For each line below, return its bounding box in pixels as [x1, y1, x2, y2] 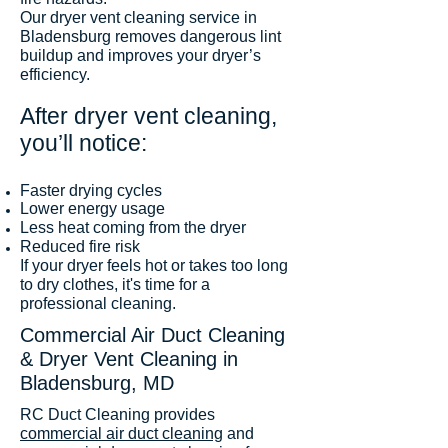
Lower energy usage [20, 200, 165, 217]
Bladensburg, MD [20, 372, 174, 394]
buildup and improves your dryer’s [20, 47, 261, 64]
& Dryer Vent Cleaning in [20, 348, 238, 370]
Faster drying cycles [20, 182, 162, 199]
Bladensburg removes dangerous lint [20, 28, 281, 45]
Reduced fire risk [20, 238, 140, 255]
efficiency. [20, 66, 90, 83]
